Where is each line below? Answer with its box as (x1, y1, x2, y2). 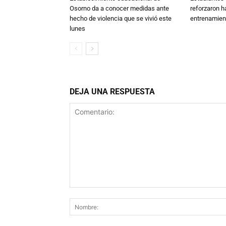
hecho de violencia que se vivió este (70, 15, 172, 22)
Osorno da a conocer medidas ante (70, 5, 169, 12)
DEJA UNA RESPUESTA (70, 87, 155, 96)
